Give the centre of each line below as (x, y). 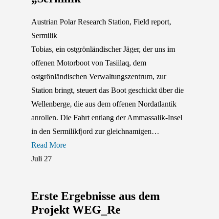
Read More (49, 145)
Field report (151, 22)
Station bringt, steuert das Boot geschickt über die (108, 90)
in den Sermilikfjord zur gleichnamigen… (95, 131)
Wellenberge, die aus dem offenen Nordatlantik (104, 104)
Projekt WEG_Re (76, 210)
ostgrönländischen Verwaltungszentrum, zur (99, 77)
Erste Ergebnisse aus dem (96, 196)
